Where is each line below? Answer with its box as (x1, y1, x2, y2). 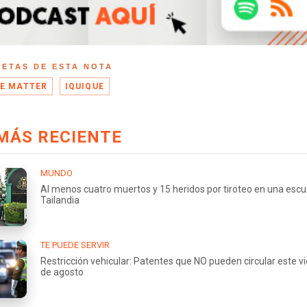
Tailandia (40, 194, 79, 206)
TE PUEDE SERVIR (40, 239, 110, 250)
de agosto (40, 266, 84, 278)
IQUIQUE (64, 81, 105, 91)
